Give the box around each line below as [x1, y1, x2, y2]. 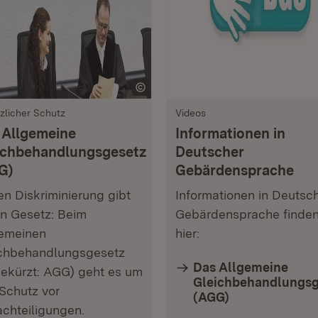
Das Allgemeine [193, 260, 288, 275]
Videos [175, 107, 206, 119]
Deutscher [175, 143, 244, 160]
